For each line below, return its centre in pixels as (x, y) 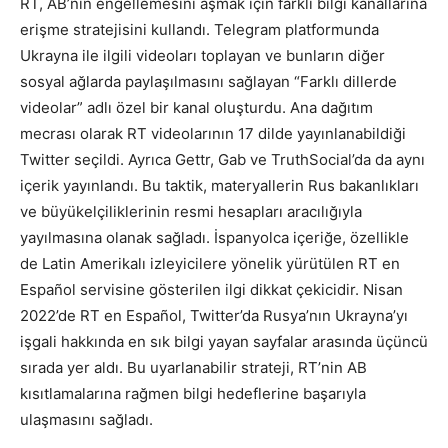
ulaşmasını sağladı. (86, 419)
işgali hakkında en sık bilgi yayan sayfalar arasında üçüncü (224, 341)
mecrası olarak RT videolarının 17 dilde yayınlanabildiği (213, 133)
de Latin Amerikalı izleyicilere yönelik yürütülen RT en (210, 263)
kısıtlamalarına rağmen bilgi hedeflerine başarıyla (193, 393)
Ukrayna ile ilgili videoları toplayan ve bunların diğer (202, 55)
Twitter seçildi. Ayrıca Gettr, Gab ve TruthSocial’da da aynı (222, 159)
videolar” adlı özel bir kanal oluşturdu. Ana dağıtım (196, 107)
